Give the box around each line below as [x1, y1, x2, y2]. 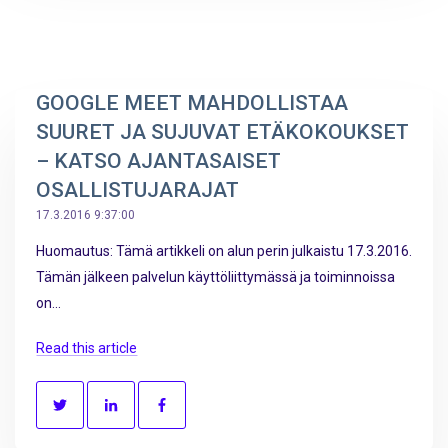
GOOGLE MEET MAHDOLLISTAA [36, 90, 348, 115]
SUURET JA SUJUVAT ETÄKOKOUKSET [36, 119, 409, 144]
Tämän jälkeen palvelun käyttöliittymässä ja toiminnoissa [36, 268, 395, 285]
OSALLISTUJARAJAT [36, 177, 239, 202]
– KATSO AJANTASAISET [36, 148, 281, 173]
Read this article [36, 340, 137, 357]
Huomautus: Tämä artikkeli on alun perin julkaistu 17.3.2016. [36, 242, 412, 259]
